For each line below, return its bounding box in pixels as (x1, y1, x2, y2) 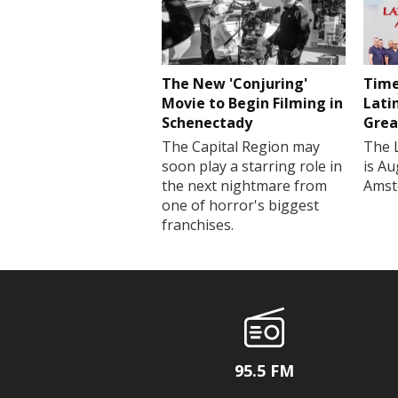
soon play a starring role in (162, 155, 342, 176)
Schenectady (162, 112, 252, 132)
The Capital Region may (162, 136, 320, 156)
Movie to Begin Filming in (162, 92, 343, 113)
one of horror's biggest (162, 195, 319, 215)
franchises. (162, 214, 234, 235)
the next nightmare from (162, 175, 327, 195)
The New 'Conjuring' (162, 73, 307, 93)
